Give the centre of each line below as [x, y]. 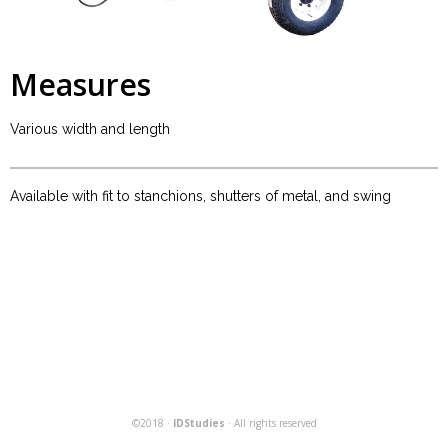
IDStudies [198, 423]
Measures [80, 84]
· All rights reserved [270, 423]
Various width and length [90, 129]
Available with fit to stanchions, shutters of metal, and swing [200, 196]
